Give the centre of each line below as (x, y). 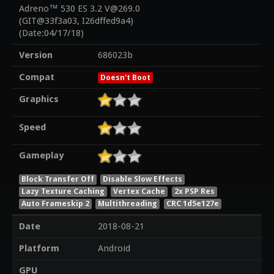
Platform (39, 249)
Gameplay (41, 156)
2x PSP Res (195, 191)
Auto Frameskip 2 (55, 203)
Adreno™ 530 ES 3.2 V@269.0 (79, 9)
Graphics (39, 99)
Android (114, 249)
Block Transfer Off (57, 179)
